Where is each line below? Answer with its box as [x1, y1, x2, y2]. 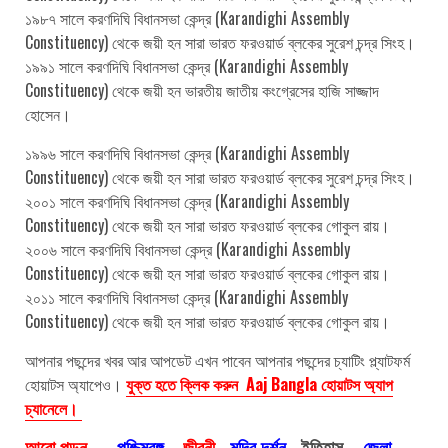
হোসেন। [25, 101, 71, 126]
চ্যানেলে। [25, 395, 82, 420]
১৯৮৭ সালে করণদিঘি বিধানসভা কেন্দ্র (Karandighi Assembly [25, 5, 349, 30]
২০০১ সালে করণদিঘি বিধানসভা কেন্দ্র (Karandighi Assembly [25, 188, 349, 213]
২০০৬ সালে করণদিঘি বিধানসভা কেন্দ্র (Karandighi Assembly [25, 236, 350, 261]
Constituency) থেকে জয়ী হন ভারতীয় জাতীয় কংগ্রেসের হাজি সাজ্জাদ [25, 77, 379, 102]
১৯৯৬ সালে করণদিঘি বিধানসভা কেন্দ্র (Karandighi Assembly [25, 140, 349, 165]
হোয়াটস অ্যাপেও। [25, 371, 126, 396]
